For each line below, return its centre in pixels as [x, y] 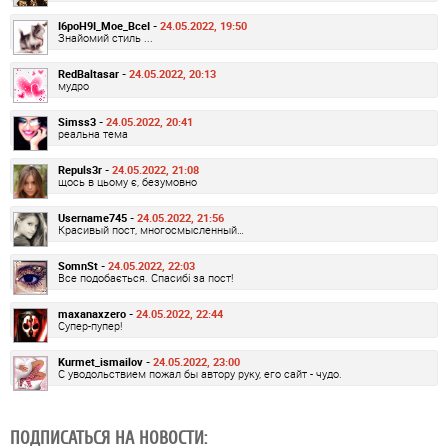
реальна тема [93, 134]
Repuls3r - [85, 170]
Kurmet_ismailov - [105, 362]
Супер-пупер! [90, 326]
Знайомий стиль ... [105, 38]
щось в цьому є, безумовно [127, 182]
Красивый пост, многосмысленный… [151, 230]
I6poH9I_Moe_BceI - [109, 26]
